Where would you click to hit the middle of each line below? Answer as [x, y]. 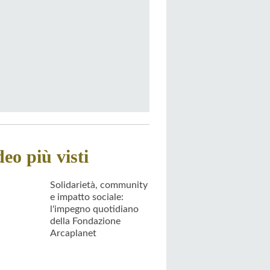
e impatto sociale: [87, 197]
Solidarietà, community [99, 185]
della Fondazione [85, 221]
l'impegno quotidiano [94, 209]
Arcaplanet [73, 233]
